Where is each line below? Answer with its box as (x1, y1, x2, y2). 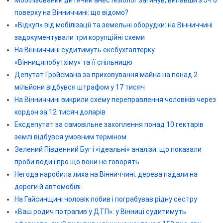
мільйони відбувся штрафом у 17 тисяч (14, 83, 145, 91)
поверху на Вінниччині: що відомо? (14, 8, 128, 16)
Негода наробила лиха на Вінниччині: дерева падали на (14, 170, 198, 178)
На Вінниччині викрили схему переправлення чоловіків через (14, 95, 216, 104)
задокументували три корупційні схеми (14, 33, 145, 41)
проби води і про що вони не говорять (14, 157, 139, 166)
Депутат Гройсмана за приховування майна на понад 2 (14, 70, 198, 79)
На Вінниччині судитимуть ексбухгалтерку (14, 45, 155, 54)
